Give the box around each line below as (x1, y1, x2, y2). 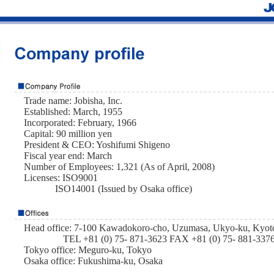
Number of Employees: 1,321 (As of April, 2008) (24, 161, 215, 172)
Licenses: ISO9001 (24, 172, 98, 183)
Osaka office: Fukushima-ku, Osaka (24, 256, 163, 266)
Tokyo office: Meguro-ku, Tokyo (24, 245, 152, 255)
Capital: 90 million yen (24, 128, 112, 139)
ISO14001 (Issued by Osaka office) (55, 183, 192, 194)
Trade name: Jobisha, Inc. (24, 95, 122, 106)
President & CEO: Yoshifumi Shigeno (24, 139, 170, 150)
